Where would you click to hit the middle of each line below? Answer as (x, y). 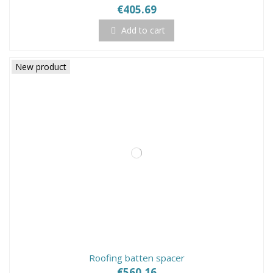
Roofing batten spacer (136, 257)
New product (41, 66)
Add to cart (143, 30)
